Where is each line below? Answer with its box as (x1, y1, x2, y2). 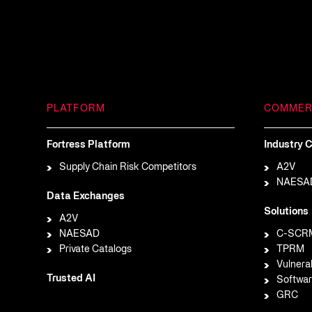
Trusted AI (47, 274, 95, 283)
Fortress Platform (47, 141, 130, 150)
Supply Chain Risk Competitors (59, 163, 197, 172)
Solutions (263, 208, 309, 217)
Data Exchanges (47, 192, 125, 201)
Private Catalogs (59, 245, 132, 254)
